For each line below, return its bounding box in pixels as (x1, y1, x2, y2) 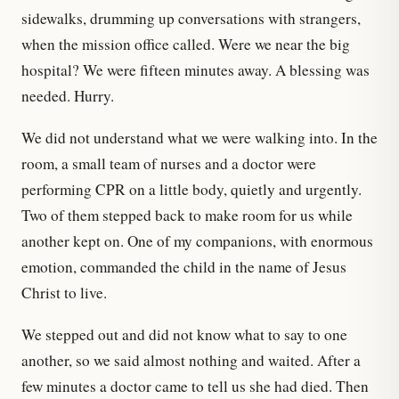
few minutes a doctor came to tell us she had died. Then (21, 375, 369, 396)
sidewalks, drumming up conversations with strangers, (21, 7, 361, 28)
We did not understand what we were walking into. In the (21, 126, 378, 148)
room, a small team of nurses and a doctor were (21, 152, 316, 174)
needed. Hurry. (21, 85, 114, 106)
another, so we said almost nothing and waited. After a (21, 349, 361, 370)
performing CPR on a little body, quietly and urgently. (21, 178, 362, 199)
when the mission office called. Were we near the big (21, 33, 350, 54)
